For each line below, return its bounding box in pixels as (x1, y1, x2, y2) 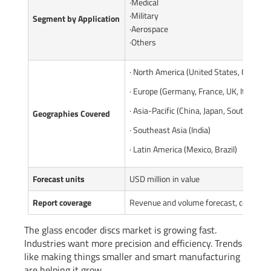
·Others (129, 35, 156, 48)
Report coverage (33, 195, 91, 209)
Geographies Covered (33, 106, 110, 120)
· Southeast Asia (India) (129, 123, 211, 136)
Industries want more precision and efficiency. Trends (24, 235, 242, 250)
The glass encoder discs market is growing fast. (24, 222, 217, 237)
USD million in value (129, 172, 200, 185)
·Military (129, 8, 158, 22)
